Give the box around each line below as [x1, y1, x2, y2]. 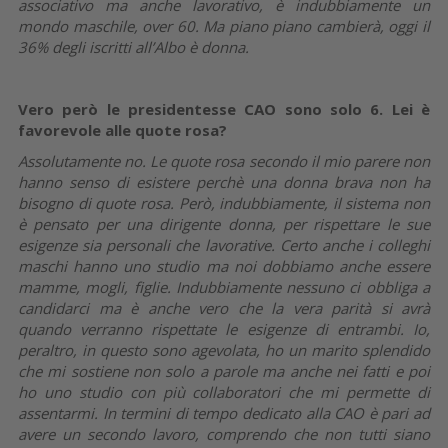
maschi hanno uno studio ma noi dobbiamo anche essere [18, 255, 430, 276]
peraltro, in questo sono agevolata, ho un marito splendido [18, 339, 430, 360]
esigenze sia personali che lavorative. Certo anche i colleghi [18, 234, 430, 255]
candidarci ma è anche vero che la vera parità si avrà [18, 297, 430, 318]
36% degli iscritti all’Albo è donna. [18, 36, 249, 57]
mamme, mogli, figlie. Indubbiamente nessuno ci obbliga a [18, 276, 430, 297]
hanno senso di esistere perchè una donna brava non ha [18, 171, 430, 192]
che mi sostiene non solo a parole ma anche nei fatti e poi [18, 360, 430, 381]
